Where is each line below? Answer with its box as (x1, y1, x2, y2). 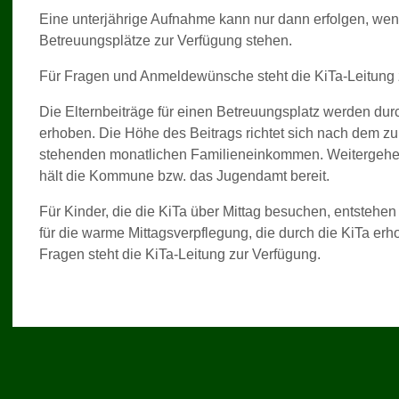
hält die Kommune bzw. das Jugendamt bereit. (39, 168, 330, 184)
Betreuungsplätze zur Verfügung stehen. (39, 33, 292, 49)
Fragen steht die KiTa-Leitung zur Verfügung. (39, 247, 321, 263)
